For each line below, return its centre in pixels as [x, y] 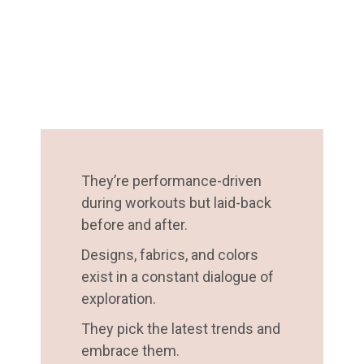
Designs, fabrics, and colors [170, 254]
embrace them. [130, 350]
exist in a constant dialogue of [178, 276]
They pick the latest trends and [181, 328]
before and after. [134, 224]
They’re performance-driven [171, 180]
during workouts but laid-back [176, 202]
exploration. [119, 298]
